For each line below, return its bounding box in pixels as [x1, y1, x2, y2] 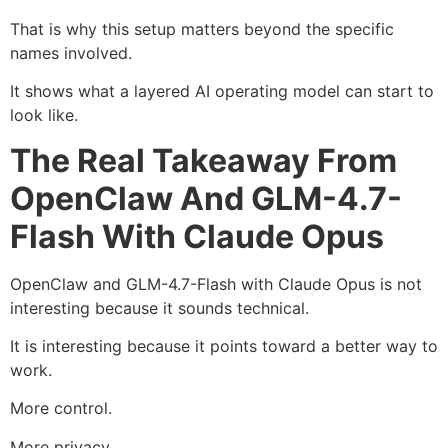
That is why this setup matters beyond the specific [10, 18, 394, 39]
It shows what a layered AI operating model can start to [10, 81, 434, 102]
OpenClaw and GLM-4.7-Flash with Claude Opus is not [10, 273, 422, 294]
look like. [10, 105, 78, 126]
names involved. [10, 42, 132, 63]
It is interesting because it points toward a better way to [10, 335, 438, 356]
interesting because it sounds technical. [10, 297, 309, 318]
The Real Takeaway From [10, 140, 397, 180]
